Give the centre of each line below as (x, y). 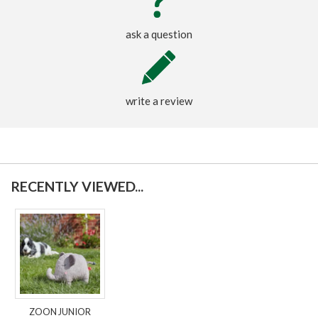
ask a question (159, 34)
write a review (159, 101)
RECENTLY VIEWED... (77, 187)
